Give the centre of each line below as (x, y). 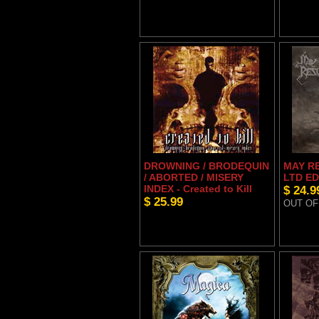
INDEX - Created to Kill (198, 189)
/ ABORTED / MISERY (193, 178)
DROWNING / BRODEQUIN (206, 166)
